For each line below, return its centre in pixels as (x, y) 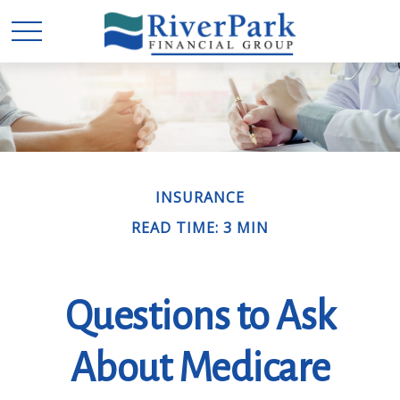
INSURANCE (200, 197)
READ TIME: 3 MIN (200, 228)
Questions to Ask (200, 317)
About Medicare (200, 369)
